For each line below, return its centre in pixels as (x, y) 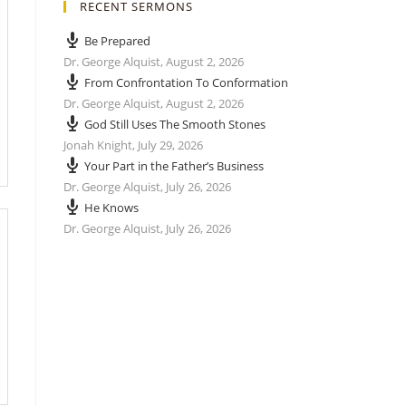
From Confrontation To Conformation (186, 82)
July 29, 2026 (170, 145)
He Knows (111, 208)
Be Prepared (117, 41)
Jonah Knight (98, 145)
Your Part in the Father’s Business (174, 166)
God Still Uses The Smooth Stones (175, 124)
